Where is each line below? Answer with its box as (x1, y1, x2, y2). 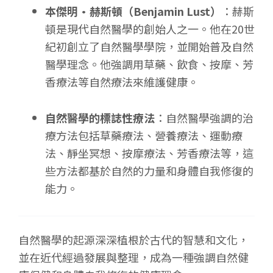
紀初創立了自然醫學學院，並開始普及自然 (44, 38, 253, 54)
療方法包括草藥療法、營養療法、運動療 (44, 127, 243, 143)
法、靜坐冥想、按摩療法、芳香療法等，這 (44, 144, 253, 161)
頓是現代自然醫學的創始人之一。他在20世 (44, 20, 255, 37)
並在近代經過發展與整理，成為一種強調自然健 (18, 249, 249, 265)
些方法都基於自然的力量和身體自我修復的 (44, 162, 253, 179)
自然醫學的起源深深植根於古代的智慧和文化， (18, 231, 249, 247)
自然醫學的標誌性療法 (44, 109, 155, 126)
